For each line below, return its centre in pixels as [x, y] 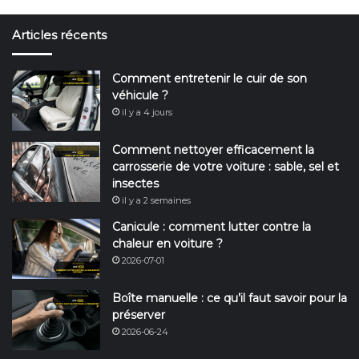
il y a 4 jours [147, 112]
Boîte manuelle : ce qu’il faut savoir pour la [230, 298]
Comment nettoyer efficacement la [213, 149]
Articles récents [59, 34]
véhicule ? [140, 95]
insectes [135, 183]
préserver [139, 315]
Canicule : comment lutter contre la [212, 226]
